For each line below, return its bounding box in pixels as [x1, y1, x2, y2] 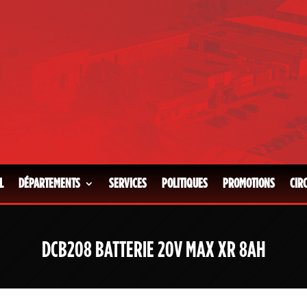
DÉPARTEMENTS [19, 176, 80, 191]
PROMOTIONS [223, 176, 275, 191]
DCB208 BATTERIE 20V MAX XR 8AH [41, 238, 266, 261]
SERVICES [109, 176, 147, 191]
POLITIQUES [162, 176, 208, 191]
